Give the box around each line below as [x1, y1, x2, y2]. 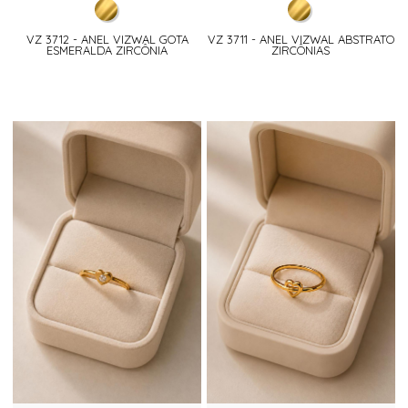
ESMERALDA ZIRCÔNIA [46, 43, 168, 58]
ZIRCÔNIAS [271, 43, 331, 58]
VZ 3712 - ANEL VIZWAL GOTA [25, 32, 189, 47]
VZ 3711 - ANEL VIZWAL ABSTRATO [207, 32, 394, 47]
